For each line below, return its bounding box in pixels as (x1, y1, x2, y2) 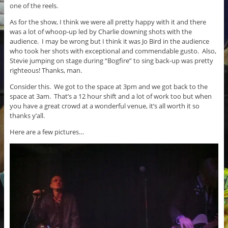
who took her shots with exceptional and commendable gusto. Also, (9, 46, 216, 56)
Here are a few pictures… (9, 127, 84, 137)
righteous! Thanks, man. (9, 66, 83, 75)
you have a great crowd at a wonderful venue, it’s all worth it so (9, 101, 199, 111)
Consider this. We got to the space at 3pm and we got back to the (9, 82, 208, 92)
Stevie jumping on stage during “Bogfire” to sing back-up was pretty (9, 56, 213, 66)
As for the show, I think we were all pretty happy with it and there (9, 17, 206, 27)
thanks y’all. (9, 111, 45, 121)
